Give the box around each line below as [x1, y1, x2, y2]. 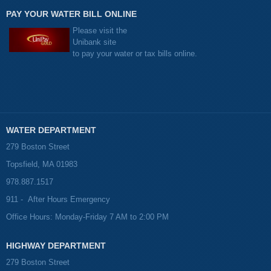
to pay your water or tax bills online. [73, 49, 197, 59]
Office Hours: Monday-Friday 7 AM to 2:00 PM [6, 212, 169, 222]
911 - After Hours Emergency [6, 195, 110, 204]
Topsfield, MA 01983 [6, 160, 77, 169]
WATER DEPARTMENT [6, 125, 96, 135]
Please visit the [73, 26, 127, 36]
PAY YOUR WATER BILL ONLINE [6, 9, 137, 19]
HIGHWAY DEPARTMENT [6, 241, 106, 251]
